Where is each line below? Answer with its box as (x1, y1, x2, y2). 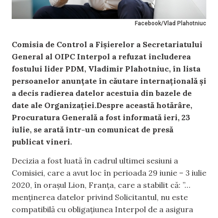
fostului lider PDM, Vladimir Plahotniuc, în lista (12, 64, 200, 73)
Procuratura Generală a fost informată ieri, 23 (12, 112, 190, 122)
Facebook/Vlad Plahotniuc (135, 20, 206, 27)
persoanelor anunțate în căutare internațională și (12, 76, 206, 86)
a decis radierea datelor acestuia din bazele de (12, 88, 192, 98)
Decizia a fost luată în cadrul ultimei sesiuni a (12, 156, 178, 166)
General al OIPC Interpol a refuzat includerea (12, 52, 191, 61)
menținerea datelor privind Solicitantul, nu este (12, 192, 188, 202)
